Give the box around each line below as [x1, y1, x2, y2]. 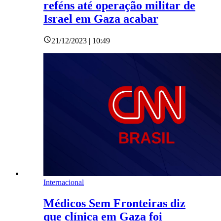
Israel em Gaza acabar [43, 12, 158, 26]
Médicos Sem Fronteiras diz [43, 197, 185, 210]
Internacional [43, 178, 84, 187]
